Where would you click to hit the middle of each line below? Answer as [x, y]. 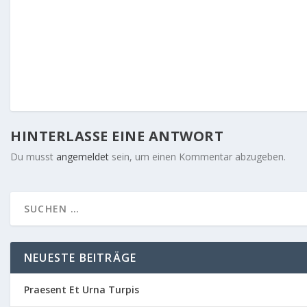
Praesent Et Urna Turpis [82, 289]
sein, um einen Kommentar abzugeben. [197, 156]
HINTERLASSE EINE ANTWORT [117, 136]
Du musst [33, 156]
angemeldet [83, 156]
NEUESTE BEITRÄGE [81, 257]
